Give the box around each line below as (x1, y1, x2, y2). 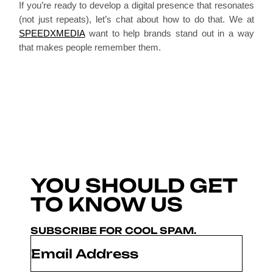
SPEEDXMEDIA (19, 28, 85, 39)
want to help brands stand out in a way (85, 28, 254, 39)
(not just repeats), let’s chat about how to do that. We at (19, 14, 254, 25)
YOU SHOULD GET (30, 174, 237, 198)
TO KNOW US (30, 193, 183, 217)
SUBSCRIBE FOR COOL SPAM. (30, 225, 196, 237)
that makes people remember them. (19, 42, 161, 53)
